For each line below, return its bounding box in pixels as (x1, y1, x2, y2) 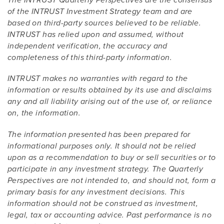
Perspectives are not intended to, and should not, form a (7, 175, 216, 185)
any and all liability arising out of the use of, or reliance (7, 97, 212, 107)
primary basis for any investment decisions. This (7, 187, 185, 197)
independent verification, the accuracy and (7, 41, 167, 51)
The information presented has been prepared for (7, 129, 190, 139)
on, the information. (7, 108, 80, 118)
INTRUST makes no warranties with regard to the (7, 74, 188, 84)
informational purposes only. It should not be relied (7, 141, 196, 151)
